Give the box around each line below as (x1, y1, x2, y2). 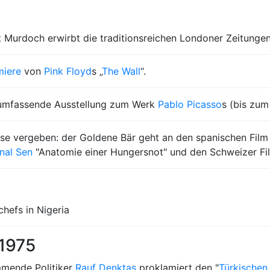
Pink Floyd (44, 65, 92, 77)
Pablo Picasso (158, 98, 222, 110)
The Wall (102, 65, 140, 77)
